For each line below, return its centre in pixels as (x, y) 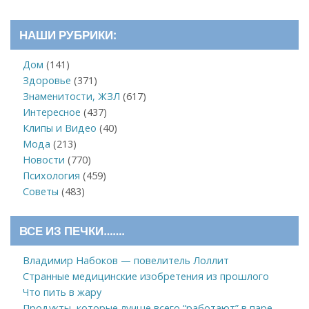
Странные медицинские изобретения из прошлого (146, 276)
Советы (40, 191)
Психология (51, 175)
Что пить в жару (62, 292)
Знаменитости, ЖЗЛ (71, 96)
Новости (43, 159)
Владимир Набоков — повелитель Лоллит (126, 260)
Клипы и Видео (59, 128)
